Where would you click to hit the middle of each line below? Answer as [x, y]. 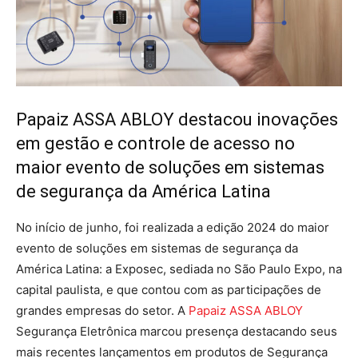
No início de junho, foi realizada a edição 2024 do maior [173, 228]
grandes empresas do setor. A [102, 311]
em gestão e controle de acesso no [155, 144]
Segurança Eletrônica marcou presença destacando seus [177, 332]
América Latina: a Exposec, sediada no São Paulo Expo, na [179, 269]
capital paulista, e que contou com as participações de [169, 290]
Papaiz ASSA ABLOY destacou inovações [177, 120]
